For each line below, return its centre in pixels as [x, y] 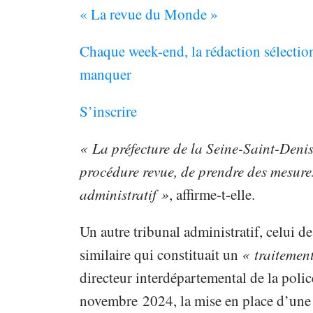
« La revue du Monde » [148, 14]
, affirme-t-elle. [212, 195]
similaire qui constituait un [160, 255]
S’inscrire [108, 111]
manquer [105, 74]
